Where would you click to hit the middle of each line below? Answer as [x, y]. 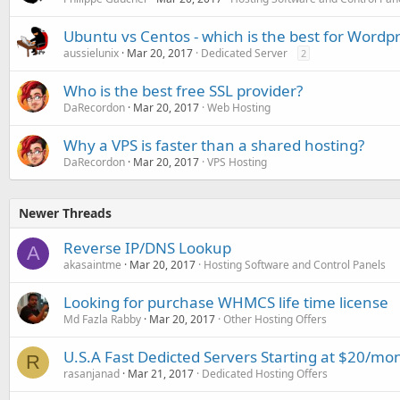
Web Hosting [239, 108]
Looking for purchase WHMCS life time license [226, 303]
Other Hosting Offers [275, 320]
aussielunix [91, 54]
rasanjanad [92, 374]
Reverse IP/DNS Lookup [147, 248]
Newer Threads [65, 213]
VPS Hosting [237, 162]
